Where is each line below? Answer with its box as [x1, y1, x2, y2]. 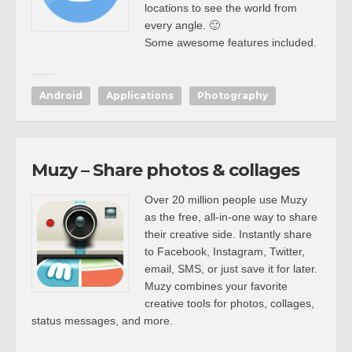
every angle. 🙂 [145, 19, 220, 31]
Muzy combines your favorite [145, 280, 288, 292]
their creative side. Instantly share [145, 228, 312, 240]
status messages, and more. [31, 314, 173, 327]
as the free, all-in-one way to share [145, 211, 317, 223]
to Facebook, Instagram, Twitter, [145, 245, 305, 258]
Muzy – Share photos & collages [31, 159, 299, 181]
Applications [106, 90, 174, 101]
